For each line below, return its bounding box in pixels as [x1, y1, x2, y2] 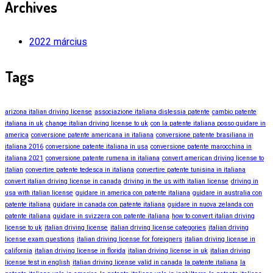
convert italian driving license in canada [5, 177, 121, 186]
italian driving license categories [110, 224, 206, 232]
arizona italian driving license [5, 108, 92, 116]
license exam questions [5, 235, 74, 244]
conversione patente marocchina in [151, 143, 252, 151]
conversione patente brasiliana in [156, 131, 253, 140]
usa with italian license [5, 189, 73, 197]
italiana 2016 [5, 143, 43, 151]
